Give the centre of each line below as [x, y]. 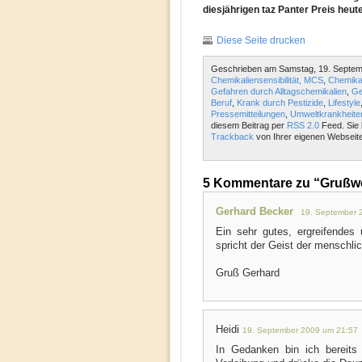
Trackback [232, 137]
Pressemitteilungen [248, 114]
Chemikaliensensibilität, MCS [267, 80]
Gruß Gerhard [247, 273]
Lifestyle [344, 103]
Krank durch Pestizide [280, 103]
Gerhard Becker [254, 211]
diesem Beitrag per [248, 125]
